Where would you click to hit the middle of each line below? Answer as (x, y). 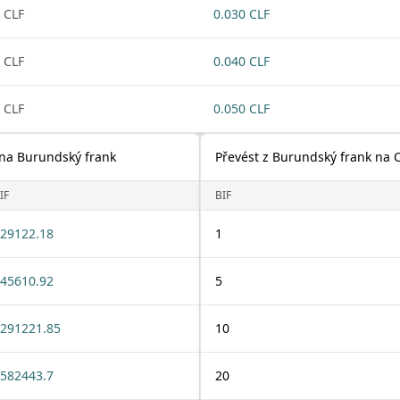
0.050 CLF (242, 108)
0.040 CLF (242, 61)
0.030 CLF (242, 14)
